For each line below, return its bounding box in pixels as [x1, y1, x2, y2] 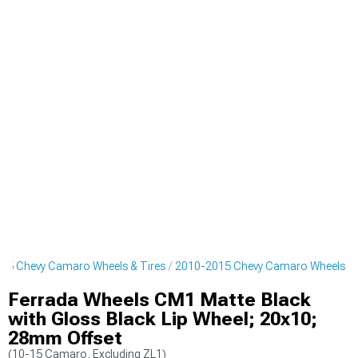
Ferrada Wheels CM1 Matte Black [8, 288, 311, 311]
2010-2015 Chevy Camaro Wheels [175, 260, 345, 272]
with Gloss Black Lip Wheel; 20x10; [8, 308, 317, 330]
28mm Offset [8, 327, 122, 349]
